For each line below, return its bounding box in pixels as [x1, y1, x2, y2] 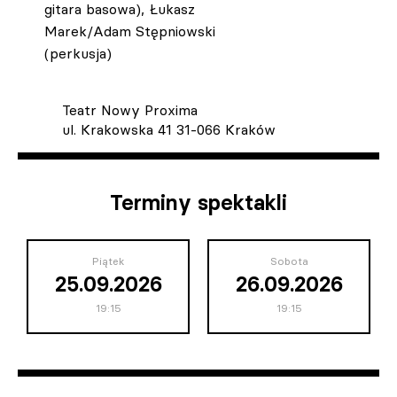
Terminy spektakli [110, 189, 287, 215]
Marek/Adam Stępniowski [44, 21, 215, 40]
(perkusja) [44, 43, 112, 62]
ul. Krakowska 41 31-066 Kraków [62, 120, 276, 138]
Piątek [92, 253, 124, 268]
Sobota [269, 253, 308, 268]
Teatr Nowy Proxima [62, 100, 198, 119]
